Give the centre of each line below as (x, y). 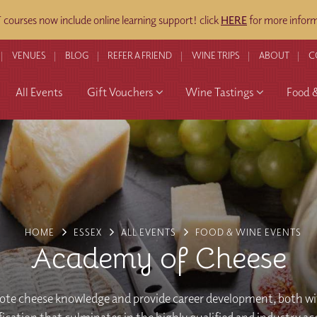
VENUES (29, 56)
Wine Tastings (220, 92)
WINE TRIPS (215, 56)
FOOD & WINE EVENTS (249, 232)
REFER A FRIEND (140, 56)
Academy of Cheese (158, 258)
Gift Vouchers (120, 92)
